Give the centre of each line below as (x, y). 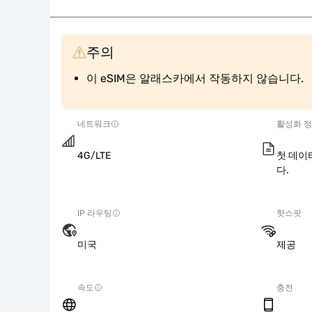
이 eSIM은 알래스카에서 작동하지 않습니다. (195, 78)
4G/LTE (94, 156)
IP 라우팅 (95, 213)
